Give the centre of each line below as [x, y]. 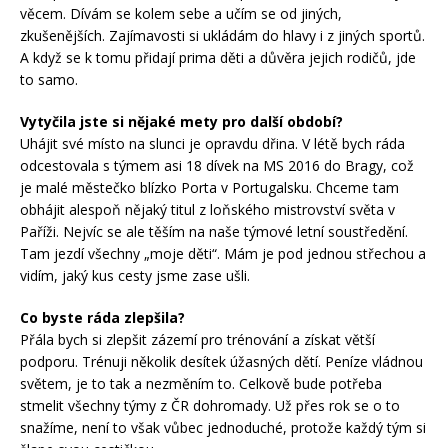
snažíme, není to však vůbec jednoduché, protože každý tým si [223, 428]
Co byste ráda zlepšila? [102, 318]
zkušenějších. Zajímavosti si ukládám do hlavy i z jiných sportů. [222, 36]
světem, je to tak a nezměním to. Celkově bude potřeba [201, 384]
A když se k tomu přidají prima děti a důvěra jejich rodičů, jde [218, 58]
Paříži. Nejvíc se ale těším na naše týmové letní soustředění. [214, 232]
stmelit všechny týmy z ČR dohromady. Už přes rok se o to [210, 406]
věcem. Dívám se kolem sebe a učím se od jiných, [181, 14]
